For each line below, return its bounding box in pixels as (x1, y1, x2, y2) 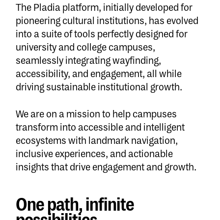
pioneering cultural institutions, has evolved (16, 15, 198, 27)
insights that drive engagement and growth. (16, 162, 196, 174)
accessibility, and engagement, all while (16, 68, 182, 80)
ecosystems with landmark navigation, (16, 135, 178, 147)
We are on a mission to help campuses (16, 109, 177, 121)
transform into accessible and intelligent (16, 122, 185, 134)
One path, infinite (16, 195, 134, 217)
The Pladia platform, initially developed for (16, 1, 192, 14)
